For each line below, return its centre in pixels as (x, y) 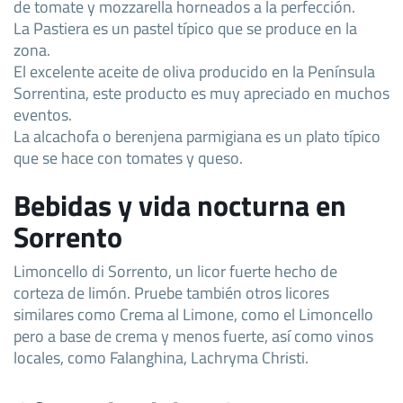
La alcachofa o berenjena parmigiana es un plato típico (197, 135)
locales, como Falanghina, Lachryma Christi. (161, 357)
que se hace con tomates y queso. (128, 157)
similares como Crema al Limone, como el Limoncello (193, 313)
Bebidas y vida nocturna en (180, 205)
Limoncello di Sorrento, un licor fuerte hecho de (175, 270)
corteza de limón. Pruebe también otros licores (171, 292)
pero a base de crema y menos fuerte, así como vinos (193, 335)
